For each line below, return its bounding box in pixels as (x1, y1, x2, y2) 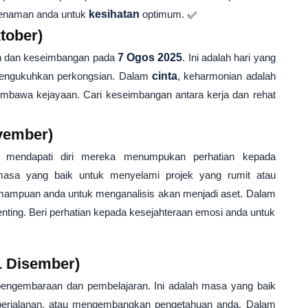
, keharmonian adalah (177, 70, 276, 82)
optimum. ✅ (139, 8, 197, 20)
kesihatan (88, 8, 140, 20)
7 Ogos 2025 (117, 52, 183, 63)
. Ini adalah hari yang (182, 52, 276, 63)
